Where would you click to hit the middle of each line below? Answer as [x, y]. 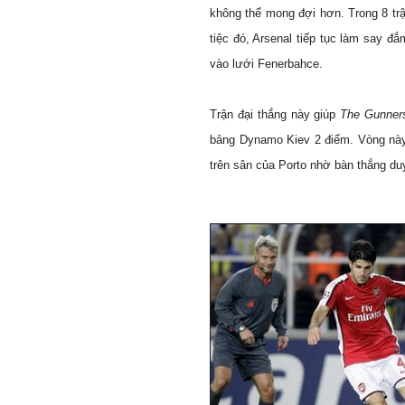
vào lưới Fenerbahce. [266, 64]
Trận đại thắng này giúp [275, 114]
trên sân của [244, 165]
